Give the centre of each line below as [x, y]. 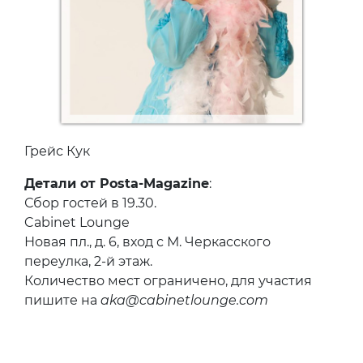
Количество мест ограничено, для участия [168, 281]
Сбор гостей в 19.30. [90, 203]
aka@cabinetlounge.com [184, 301]
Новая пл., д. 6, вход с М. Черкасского [147, 242]
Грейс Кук [57, 152]
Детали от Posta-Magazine [117, 184]
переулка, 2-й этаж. [88, 262]
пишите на [62, 301]
